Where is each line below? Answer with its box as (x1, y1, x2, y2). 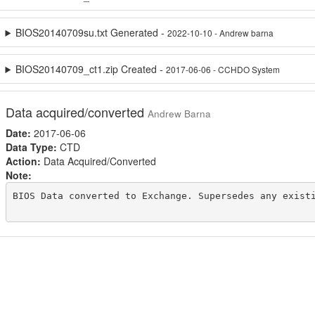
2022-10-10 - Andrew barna (167, 27, 274, 39)
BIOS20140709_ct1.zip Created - (15, 62, 167, 76)
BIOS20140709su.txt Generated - (15, 25, 168, 39)
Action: (5, 154, 41, 168)
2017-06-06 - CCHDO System (166, 63, 281, 75)
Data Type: (5, 140, 57, 154)
